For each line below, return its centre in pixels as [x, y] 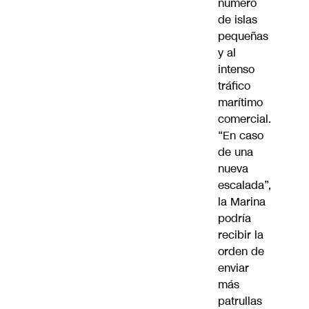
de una [236, 152]
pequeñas [243, 36]
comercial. [245, 119]
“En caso [241, 135]
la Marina [242, 201]
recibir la [241, 235]
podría [235, 218]
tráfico [234, 86]
